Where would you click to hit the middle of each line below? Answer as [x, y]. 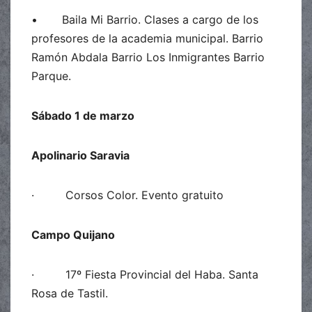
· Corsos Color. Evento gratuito [127, 195]
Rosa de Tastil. [70, 293]
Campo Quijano [73, 234]
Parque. [53, 76]
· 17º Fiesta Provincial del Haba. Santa [145, 274]
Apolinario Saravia [80, 155]
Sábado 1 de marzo [83, 115]
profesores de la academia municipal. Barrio [147, 38]
